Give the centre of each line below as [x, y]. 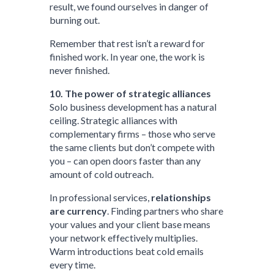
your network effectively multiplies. [124, 238]
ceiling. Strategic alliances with [114, 120]
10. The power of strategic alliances [131, 93]
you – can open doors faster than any [125, 161]
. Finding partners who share [165, 211]
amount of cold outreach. [102, 174]
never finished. [80, 70]
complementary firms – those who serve [133, 134]
